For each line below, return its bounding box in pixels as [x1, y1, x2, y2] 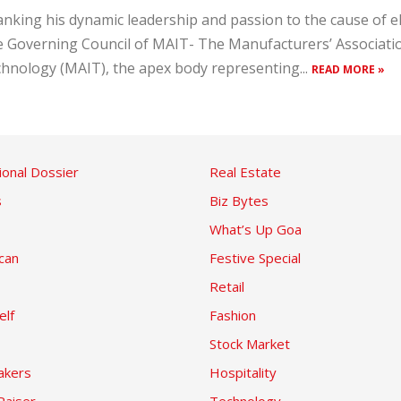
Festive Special [209, 249, 301, 267]
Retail [209, 277, 244, 295]
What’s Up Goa [209, 220, 302, 238]
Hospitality [209, 363, 277, 381]
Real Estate [209, 163, 281, 181]
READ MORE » [311, 62, 385, 77]
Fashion [209, 306, 256, 324]
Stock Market [209, 335, 290, 353]
